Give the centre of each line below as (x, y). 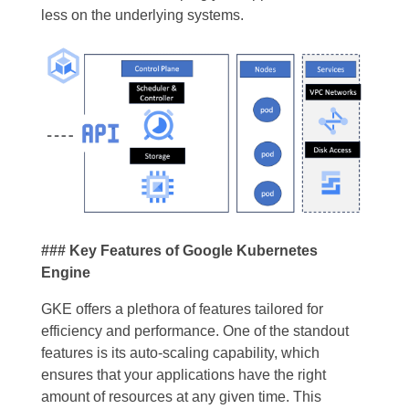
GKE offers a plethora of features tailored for (182, 309)
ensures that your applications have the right (184, 374)
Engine (66, 272)
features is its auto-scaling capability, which (180, 352)
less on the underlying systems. (142, 16)
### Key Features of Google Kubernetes (179, 250)
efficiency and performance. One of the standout (195, 330)
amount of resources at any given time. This (181, 396)
